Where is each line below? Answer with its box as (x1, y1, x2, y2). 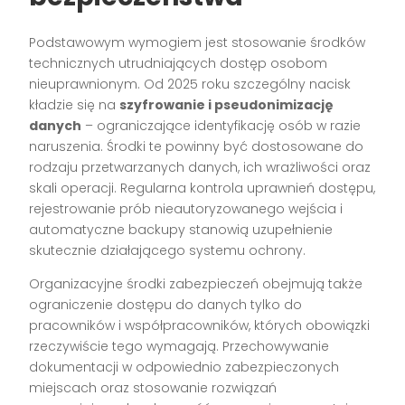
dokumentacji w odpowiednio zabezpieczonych (29, 357, 340, 376)
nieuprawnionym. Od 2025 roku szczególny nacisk (29, 74, 352, 93)
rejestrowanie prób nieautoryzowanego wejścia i (29, 199, 344, 218)
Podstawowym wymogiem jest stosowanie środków (29, 33, 366, 52)
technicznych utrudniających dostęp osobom (29, 53, 328, 72)
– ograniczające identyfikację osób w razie (81, 116, 362, 135)
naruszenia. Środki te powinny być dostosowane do (29, 137, 364, 155)
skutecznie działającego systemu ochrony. (29, 240, 306, 259)
